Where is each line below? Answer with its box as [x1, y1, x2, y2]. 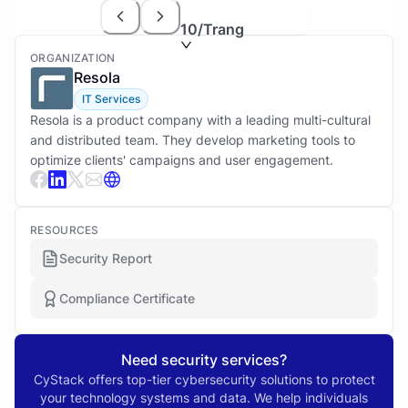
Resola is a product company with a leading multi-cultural [30, 112, 371, 127]
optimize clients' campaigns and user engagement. [30, 152, 333, 168]
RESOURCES [30, 223, 99, 237]
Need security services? [121, 351, 287, 369]
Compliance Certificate [59, 291, 195, 306]
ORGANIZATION [30, 51, 116, 65]
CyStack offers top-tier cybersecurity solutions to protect [33, 372, 375, 387]
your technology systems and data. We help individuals [40, 390, 368, 405]
